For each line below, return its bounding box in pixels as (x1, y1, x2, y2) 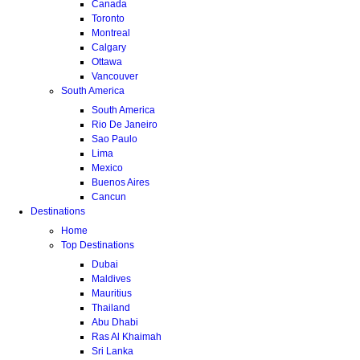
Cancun (92, 190, 126, 202)
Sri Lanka (92, 345, 133, 357)
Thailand (92, 301, 130, 313)
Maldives (92, 272, 131, 284)
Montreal (92, 27, 130, 39)
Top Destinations (61, 239, 134, 251)
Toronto (92, 12, 125, 24)
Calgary (92, 41, 126, 53)
